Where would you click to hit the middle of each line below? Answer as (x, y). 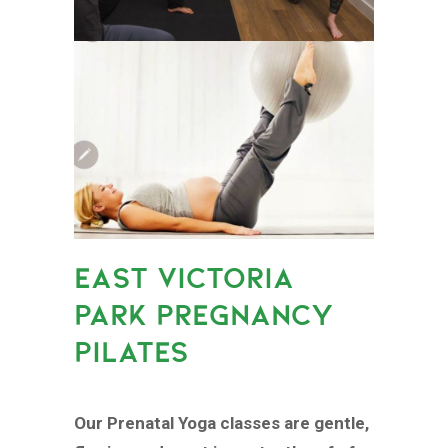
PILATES (131, 351)
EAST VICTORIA (184, 277)
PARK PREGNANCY (203, 314)
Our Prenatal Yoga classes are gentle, (221, 423)
